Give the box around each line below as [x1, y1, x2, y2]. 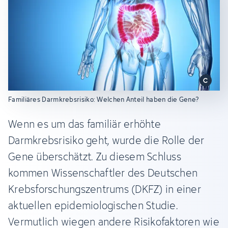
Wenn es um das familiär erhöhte [8, 116, 161, 132]
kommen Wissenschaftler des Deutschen [8, 164, 197, 181]
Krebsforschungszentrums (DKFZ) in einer [8, 181, 201, 197]
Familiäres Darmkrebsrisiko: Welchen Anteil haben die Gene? [8, 94, 199, 104]
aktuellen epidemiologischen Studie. [8, 197, 178, 213]
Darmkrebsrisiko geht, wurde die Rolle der [8, 132, 205, 148]
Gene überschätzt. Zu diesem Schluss [8, 148, 181, 164]
